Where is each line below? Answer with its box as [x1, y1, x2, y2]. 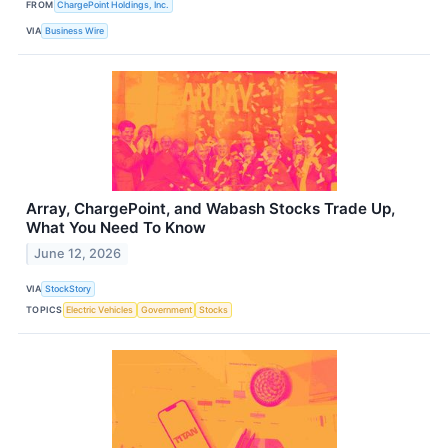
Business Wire [45, 24, 105, 36]
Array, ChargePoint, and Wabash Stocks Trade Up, [26, 199, 395, 219]
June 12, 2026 [34, 246, 122, 262]
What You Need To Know [26, 218, 206, 238]
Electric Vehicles [66, 303, 134, 315]
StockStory [45, 282, 92, 294]
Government [140, 303, 192, 315]
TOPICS [26, 303, 63, 315]
